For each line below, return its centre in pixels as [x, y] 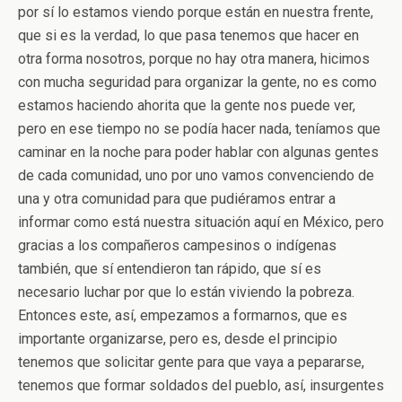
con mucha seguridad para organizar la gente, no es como [197, 82]
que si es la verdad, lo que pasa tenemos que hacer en [188, 35]
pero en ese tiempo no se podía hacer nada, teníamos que [199, 129]
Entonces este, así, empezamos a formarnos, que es [183, 315]
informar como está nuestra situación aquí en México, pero [201, 222]
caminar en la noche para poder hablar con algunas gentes [198, 152]
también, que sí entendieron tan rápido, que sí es [170, 269]
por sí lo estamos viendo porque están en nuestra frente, [196, 12]
